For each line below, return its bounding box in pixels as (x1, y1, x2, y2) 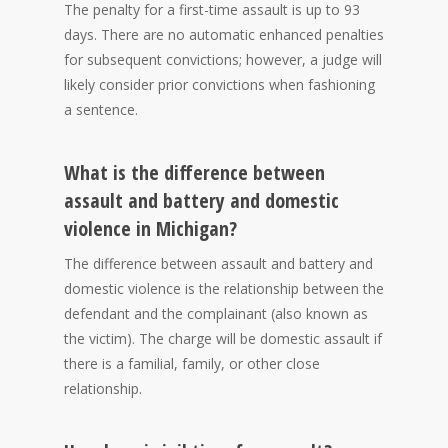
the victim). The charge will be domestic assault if (64, 328, 382, 348)
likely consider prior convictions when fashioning (64, 74, 375, 94)
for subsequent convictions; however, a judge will (64, 49, 382, 69)
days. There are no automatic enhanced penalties (64, 24, 384, 44)
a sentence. (64, 99, 138, 119)
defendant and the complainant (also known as (64, 303, 368, 323)
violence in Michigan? (64, 214, 237, 242)
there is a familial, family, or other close (64, 353, 320, 373)
